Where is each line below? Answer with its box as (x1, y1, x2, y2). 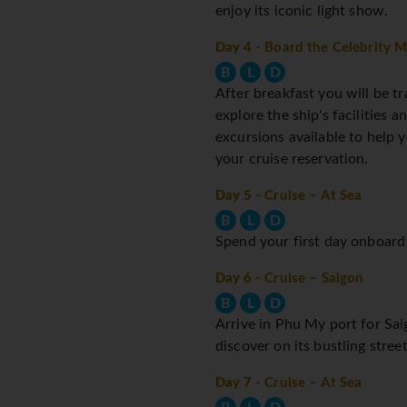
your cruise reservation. (215, 152, 369, 167)
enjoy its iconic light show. (215, 4, 389, 19)
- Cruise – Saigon (251, 272, 364, 286)
